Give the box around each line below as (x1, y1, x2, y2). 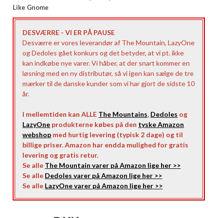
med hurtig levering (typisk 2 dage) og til (51, 130, 183, 139)
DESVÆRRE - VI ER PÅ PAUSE (22, 28, 115, 36)
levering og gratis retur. (22, 151, 99, 159)
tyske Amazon (138, 120, 184, 128)
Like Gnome (13, 3, 49, 11)
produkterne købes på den (50, 120, 139, 128)
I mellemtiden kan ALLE (22, 110, 99, 118)
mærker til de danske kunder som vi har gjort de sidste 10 (22, 79, 195, 88)
